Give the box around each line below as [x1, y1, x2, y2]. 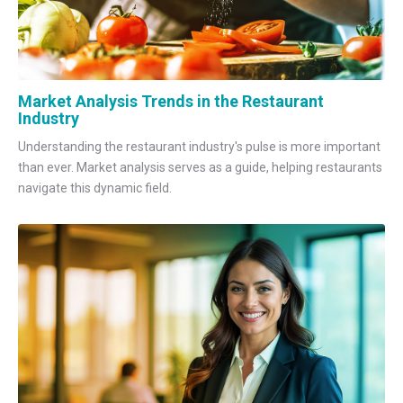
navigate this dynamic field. [18, 180, 172, 195]
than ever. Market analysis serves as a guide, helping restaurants [18, 159, 382, 175]
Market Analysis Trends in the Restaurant [18, 92, 324, 112]
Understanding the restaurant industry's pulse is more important [18, 139, 381, 154]
